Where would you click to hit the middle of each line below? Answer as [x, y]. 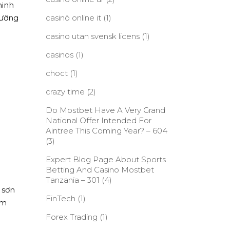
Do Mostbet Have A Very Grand [105, 110]
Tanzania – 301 [72, 180]
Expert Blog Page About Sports [106, 159]
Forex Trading [71, 217]
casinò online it [73, 18]
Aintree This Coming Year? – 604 [106, 131]
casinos [59, 55]
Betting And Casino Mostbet [100, 170]
